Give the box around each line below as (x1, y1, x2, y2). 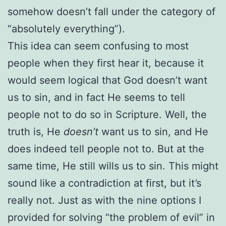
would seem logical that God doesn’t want (8, 74, 207, 86)
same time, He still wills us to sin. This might (8, 159, 218, 172)
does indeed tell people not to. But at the (8, 142, 204, 155)
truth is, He (8, 125, 64, 138)
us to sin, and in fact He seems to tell (8, 91, 185, 103)
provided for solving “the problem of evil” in (8, 211, 215, 223)
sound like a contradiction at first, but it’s (8, 177, 201, 189)
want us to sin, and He (98, 125, 208, 138)
